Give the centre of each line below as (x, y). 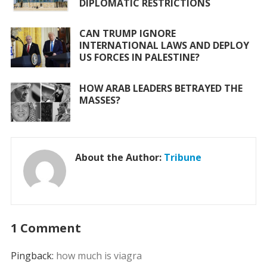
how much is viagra (99, 255)
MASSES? (100, 100)
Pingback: (33, 255)
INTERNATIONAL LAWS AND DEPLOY (164, 46)
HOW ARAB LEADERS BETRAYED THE (161, 88)
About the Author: (119, 157)
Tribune (182, 157)
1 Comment (46, 228)
